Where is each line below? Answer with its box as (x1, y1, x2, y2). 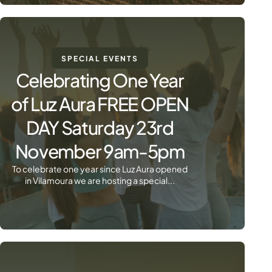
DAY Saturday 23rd (25, 116, 174, 139)
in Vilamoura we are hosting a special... (24, 175, 175, 186)
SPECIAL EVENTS (61, 54, 138, 63)
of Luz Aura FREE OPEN (10, 92, 189, 115)
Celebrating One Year (15, 69, 184, 92)
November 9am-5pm (15, 140, 185, 163)
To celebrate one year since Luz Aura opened (12, 163, 188, 174)
